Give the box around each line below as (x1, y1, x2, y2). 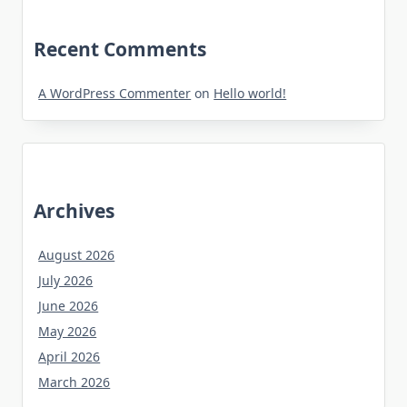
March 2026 (38, 373, 111, 392)
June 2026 (38, 297, 99, 315)
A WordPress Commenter (38, 84, 192, 103)
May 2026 (38, 323, 97, 341)
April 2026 (38, 348, 101, 366)
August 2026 (38, 246, 115, 264)
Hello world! (213, 84, 287, 103)
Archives (34, 198, 114, 224)
